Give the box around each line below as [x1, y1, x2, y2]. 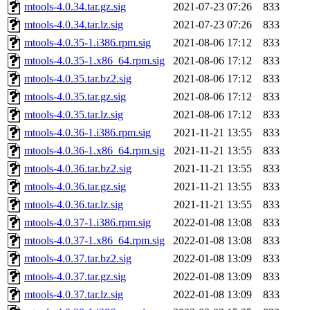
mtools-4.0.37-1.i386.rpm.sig [24, 217, 151, 229]
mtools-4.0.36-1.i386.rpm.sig [24, 127, 151, 139]
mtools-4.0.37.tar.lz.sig [24, 289, 123, 301]
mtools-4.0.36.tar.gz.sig [24, 181, 126, 193]
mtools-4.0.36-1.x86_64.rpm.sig [24, 145, 165, 157]
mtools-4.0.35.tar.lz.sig [24, 109, 123, 121]
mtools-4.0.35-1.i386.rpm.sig [24, 37, 151, 49]
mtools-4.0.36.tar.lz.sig [24, 199, 123, 211]
